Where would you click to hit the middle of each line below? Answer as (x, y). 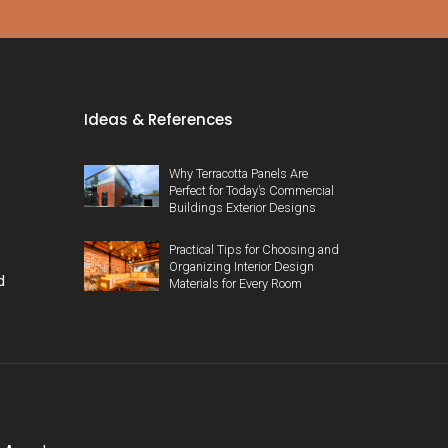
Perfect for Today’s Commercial (251, 191)
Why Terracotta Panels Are (238, 174)
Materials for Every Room (235, 284)
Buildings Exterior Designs (242, 208)
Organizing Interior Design (241, 267)
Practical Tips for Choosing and (253, 250)
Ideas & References (158, 120)
